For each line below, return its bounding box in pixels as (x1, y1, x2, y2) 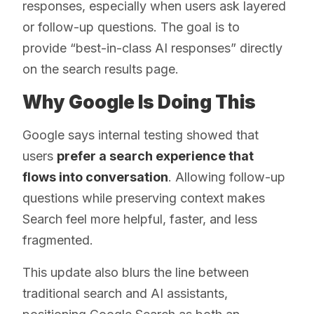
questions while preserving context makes (22, 190, 265, 205)
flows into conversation (22, 169, 168, 184)
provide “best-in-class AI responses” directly (22, 40, 282, 55)
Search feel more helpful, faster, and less (22, 211, 257, 226)
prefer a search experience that (57, 148, 254, 163)
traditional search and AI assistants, (22, 285, 228, 301)
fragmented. (22, 232, 93, 247)
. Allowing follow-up (168, 169, 285, 184)
